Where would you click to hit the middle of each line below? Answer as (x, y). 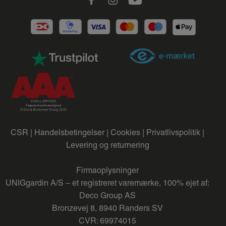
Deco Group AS (107, 195)
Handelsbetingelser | (71, 132)
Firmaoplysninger (107, 170)
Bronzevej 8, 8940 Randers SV (107, 208)
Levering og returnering (107, 145)
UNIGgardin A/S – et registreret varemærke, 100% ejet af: (107, 183)
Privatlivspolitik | (175, 132)
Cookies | (127, 132)
